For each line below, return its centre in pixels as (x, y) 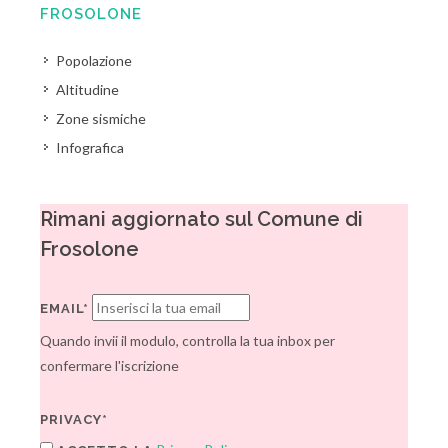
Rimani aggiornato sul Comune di (201, 219)
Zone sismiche (101, 118)
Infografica (90, 147)
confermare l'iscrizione (109, 365)
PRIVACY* (74, 419)
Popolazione (94, 60)
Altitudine (87, 89)
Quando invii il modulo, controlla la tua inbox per (187, 340)
